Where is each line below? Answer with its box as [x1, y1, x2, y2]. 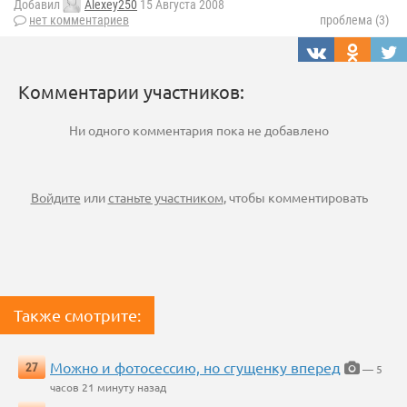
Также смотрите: [14, 305, 141, 325]
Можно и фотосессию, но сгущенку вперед [50, 358, 341, 377]
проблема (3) [320, 13, 389, 28]
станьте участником [107, 189, 223, 206]
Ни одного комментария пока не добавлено [69, 122, 329, 139]
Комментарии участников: [18, 80, 244, 104]
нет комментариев [29, 13, 129, 28]
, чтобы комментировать [223, 189, 368, 206]
